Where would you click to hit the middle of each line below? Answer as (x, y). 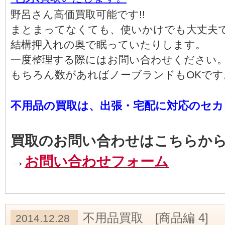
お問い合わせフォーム (97, 161)
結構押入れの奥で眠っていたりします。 (108, 44)
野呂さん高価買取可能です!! (78, 14)
